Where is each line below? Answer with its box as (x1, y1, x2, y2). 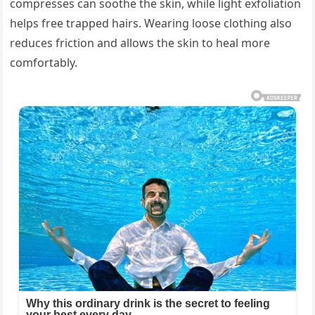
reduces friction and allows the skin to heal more (10, 35, 271, 51)
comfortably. (10, 55, 78, 71)
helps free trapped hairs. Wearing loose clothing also (10, 15, 292, 32)
